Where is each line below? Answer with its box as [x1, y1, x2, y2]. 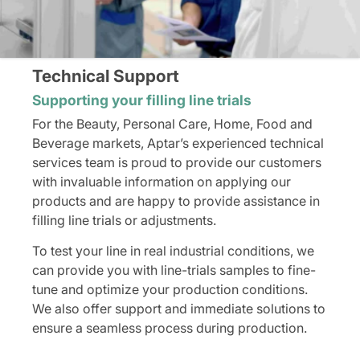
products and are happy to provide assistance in [32, 193, 320, 210]
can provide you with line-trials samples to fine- [32, 262, 316, 279]
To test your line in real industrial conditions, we [32, 243, 314, 260]
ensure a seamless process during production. [32, 320, 307, 337]
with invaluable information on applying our [32, 174, 291, 190]
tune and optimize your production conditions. [32, 281, 308, 298]
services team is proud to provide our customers [32, 154, 321, 171]
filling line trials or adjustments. [32, 212, 216, 229]
